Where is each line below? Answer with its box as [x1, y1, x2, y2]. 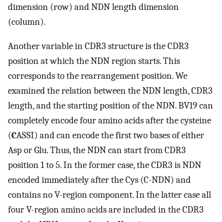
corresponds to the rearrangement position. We [8, 70, 187, 81]
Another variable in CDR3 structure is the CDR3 [8, 41, 189, 52]
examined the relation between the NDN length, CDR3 [8, 85, 213, 96]
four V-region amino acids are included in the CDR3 [8, 204, 204, 215]
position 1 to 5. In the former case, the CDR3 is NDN [8, 160, 201, 170]
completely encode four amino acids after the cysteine [8, 115, 211, 126]
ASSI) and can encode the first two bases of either [16, 130, 204, 141]
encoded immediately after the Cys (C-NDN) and [8, 174, 191, 185]
